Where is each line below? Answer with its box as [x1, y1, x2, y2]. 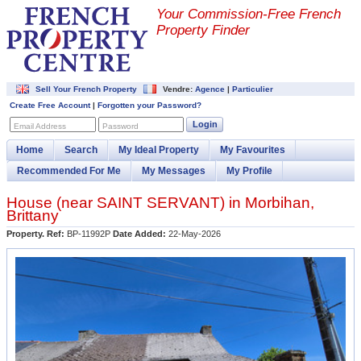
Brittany [6, 207, 59, 224]
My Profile [226, 165, 272, 176]
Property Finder [156, 23, 250, 38]
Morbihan [245, 194, 310, 211]
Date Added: [113, 229, 166, 239]
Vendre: [160, 85, 195, 93]
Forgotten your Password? [98, 101, 201, 110]
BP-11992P [64, 229, 113, 239]
